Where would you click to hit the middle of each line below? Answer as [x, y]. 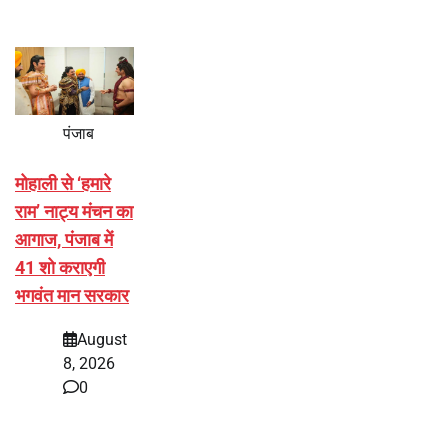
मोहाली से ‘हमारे [63, 183]
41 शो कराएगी [60, 267]
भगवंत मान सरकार [72, 295]
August [102, 340]
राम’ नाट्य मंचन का [74, 211]
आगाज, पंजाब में [64, 239]
